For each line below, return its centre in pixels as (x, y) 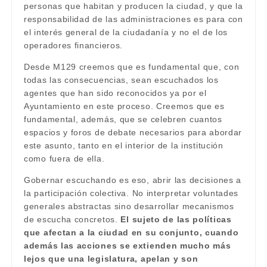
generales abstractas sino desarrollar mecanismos (129, 206)
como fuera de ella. (64, 159)
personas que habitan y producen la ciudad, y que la (133, 6)
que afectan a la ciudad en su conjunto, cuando (131, 232)
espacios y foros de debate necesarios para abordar (133, 132)
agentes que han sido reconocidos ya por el (115, 93)
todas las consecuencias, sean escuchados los (121, 80)
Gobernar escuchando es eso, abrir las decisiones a (133, 180)
